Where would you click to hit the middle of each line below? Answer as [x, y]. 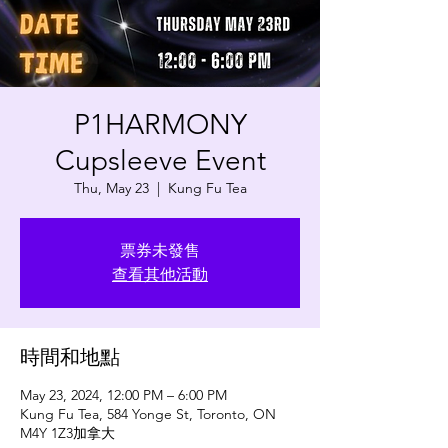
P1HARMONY [160, 124]
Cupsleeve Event [160, 160]
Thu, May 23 [111, 187]
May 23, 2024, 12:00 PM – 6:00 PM [123, 394]
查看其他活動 [160, 274]
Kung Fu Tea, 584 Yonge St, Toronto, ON [148, 413]
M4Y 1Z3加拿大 [67, 432]
